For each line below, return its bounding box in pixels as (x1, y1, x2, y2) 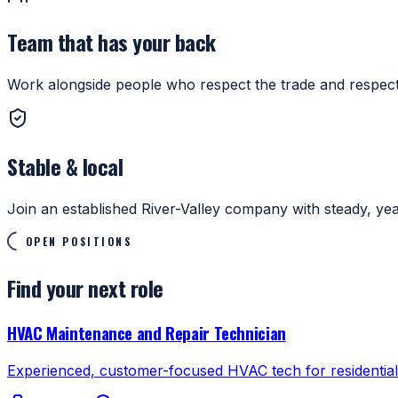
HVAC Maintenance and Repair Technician (7, 321, 286, 346)
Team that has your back (7, 26, 216, 59)
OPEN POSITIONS (25, 233, 132, 249)
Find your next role (7, 271, 163, 304)
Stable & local (7, 149, 123, 182)
